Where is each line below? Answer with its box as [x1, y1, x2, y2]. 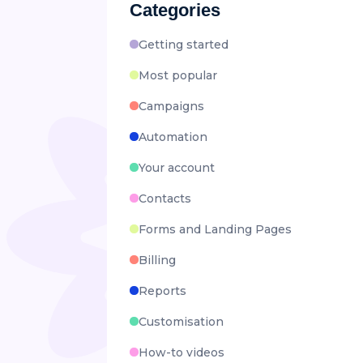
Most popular [139, 67, 217, 83]
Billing [139, 252, 176, 267]
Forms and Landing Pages [139, 221, 292, 237]
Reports [139, 283, 186, 298]
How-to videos [139, 344, 224, 360]
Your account [139, 160, 215, 175]
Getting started [139, 36, 228, 52]
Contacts [139, 190, 191, 206]
